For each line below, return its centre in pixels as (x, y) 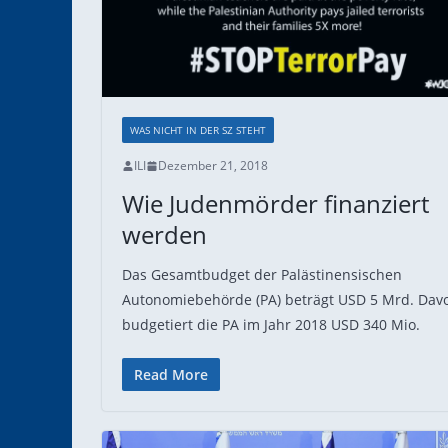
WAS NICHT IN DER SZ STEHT (198, 130)
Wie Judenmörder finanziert (275, 203)
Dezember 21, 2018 (213, 165)
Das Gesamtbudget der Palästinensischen (262, 274)
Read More (171, 374)
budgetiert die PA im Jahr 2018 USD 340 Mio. (271, 324)
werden (164, 234)
